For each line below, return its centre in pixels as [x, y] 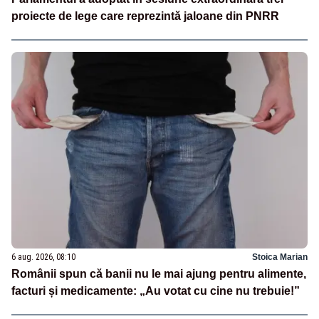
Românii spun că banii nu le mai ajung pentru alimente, [159, 274]
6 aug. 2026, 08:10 [43, 257]
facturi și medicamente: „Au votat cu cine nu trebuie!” [156, 291]
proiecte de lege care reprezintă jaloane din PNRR [145, 16]
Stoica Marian [280, 257]
